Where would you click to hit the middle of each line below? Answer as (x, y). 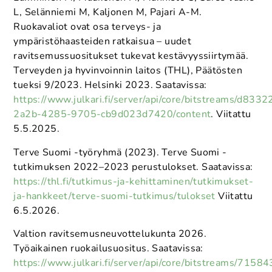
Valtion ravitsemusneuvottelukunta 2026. (110, 234)
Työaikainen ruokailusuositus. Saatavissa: (108, 249)
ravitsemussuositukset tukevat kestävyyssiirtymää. (131, 56)
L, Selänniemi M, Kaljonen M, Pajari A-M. (108, 12)
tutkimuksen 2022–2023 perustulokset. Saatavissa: (133, 167)
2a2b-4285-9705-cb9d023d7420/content (112, 114)
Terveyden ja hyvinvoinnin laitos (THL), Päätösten (128, 71)
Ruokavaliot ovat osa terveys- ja (87, 27)
